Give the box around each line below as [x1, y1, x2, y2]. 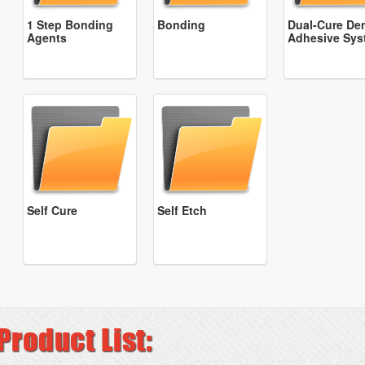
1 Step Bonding [27, 16, 113, 33]
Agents [27, 29, 67, 46]
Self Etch [157, 202, 207, 218]
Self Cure [27, 202, 77, 218]
